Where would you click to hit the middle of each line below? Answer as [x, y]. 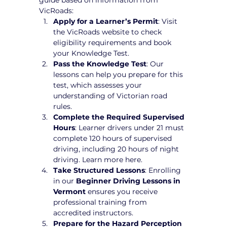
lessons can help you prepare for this [119, 74]
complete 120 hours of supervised [114, 138]
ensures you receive [123, 191]
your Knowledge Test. [91, 53]
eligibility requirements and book [113, 42]
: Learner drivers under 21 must [131, 127]
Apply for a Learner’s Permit [106, 21]
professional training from [101, 202]
